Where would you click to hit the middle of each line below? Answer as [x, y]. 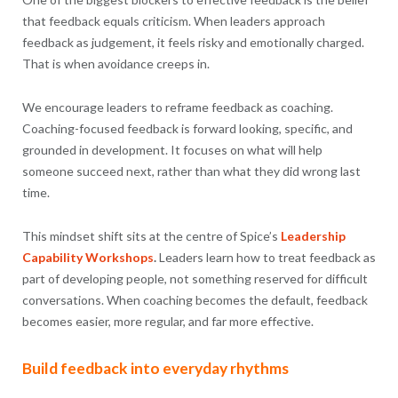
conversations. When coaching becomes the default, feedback [195, 299]
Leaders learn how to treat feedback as [266, 257]
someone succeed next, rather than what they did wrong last [191, 171]
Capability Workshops [88, 257]
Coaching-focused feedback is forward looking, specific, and [187, 128]
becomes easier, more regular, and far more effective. [167, 321]
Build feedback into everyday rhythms [155, 368]
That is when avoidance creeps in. [115, 63]
